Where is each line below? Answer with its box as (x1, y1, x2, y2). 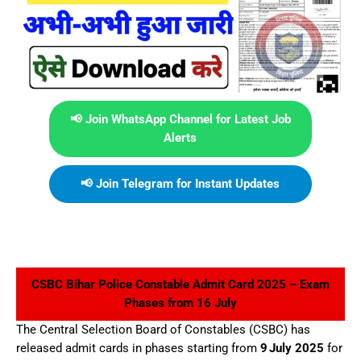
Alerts (164, 131, 197, 145)
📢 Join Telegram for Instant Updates (81, 176, 280, 191)
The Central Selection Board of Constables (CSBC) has (16, 322, 310, 337)
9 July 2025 (260, 341, 324, 355)
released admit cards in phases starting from (16, 341, 260, 355)
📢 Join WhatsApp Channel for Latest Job (69, 112, 291, 127)
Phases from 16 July (124, 296, 237, 310)
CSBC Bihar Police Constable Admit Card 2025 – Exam (31, 277, 330, 292)
